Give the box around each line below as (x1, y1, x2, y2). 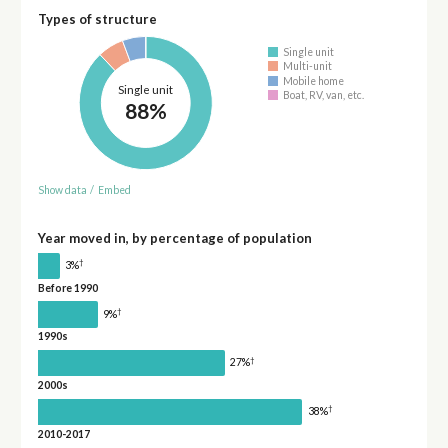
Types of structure (37, 11, 157, 28)
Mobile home (283, 74, 345, 87)
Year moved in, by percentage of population (37, 229, 312, 246)
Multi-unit (283, 60, 333, 73)
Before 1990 (37, 281, 98, 294)
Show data (37, 183, 87, 196)
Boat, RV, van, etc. (283, 89, 365, 102)
